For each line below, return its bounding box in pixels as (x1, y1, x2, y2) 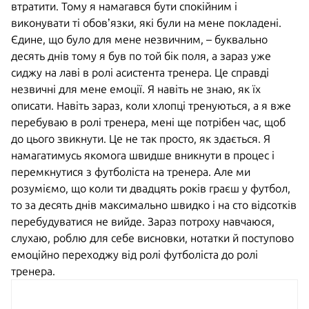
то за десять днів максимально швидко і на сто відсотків (11, 198, 297, 211)
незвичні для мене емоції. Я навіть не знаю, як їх (11, 82, 261, 95)
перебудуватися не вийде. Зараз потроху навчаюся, (11, 215, 275, 228)
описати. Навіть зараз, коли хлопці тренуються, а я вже (11, 99, 291, 112)
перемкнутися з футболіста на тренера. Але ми (11, 165, 250, 178)
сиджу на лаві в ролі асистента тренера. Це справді (11, 66, 269, 79)
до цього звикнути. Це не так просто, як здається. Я (11, 132, 270, 145)
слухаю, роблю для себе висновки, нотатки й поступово (11, 231, 294, 244)
